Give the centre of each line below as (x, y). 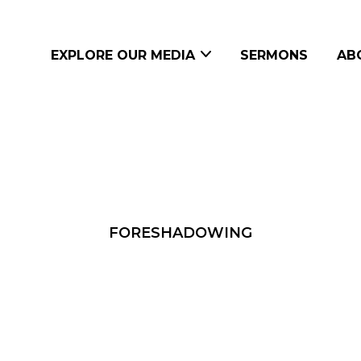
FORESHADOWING (180, 233)
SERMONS (274, 55)
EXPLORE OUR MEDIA (123, 55)
